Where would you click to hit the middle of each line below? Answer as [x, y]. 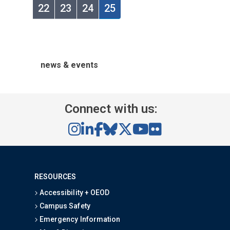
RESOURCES [55, 176]
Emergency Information [79, 219]
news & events [69, 65]
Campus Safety [64, 206]
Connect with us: [111, 109]
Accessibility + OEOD [74, 192]
